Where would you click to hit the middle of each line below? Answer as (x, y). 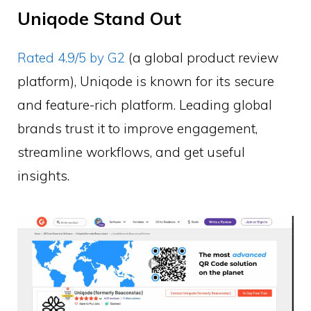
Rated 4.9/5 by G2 (71, 57)
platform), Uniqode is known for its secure (146, 81)
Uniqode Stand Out (99, 18)
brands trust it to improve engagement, (137, 128)
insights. (43, 175)
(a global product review (202, 57)
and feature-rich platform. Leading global (145, 104)
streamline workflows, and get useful (131, 152)
